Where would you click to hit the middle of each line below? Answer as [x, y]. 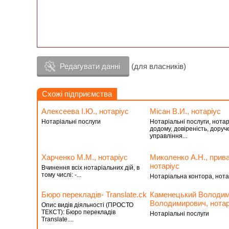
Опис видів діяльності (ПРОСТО [87, 205]
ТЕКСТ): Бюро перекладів [78, 212]
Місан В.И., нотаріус [185, 111]
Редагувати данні [90, 66]
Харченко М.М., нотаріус [85, 157]
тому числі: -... [61, 175]
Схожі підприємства [77, 94]
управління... [168, 136]
